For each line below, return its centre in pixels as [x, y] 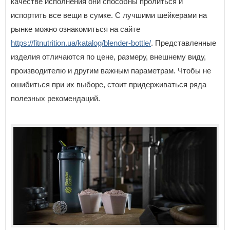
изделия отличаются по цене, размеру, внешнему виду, [108, 56]
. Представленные [184, 43]
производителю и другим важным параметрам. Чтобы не [111, 70]
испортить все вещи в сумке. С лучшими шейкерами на [109, 15]
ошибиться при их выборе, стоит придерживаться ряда [109, 84]
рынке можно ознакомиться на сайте [75, 29]
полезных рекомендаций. [55, 98]
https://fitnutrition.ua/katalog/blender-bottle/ [81, 43]
